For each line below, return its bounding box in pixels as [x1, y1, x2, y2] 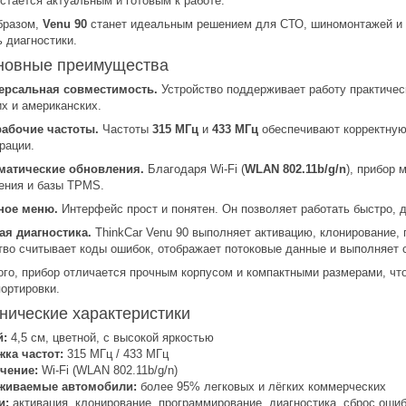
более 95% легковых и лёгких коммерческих [137, 379, 386, 393]
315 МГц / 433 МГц [63, 346, 169, 361]
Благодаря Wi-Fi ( [144, 161, 245, 176]
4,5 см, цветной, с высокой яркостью [7, 330, 214, 344]
